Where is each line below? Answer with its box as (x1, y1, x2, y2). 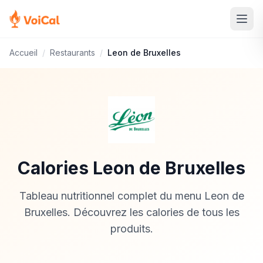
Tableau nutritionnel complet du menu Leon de (19, 190, 244, 202)
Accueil (9, 48, 38, 58)
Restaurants (50, 48, 95, 58)
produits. (110, 222, 153, 235)
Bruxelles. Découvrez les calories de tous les (23, 206, 240, 218)
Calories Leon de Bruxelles (18, 157, 245, 178)
